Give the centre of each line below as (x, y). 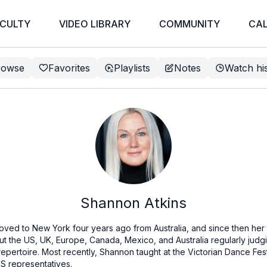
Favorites (69, 68)
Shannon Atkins (133, 203)
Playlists (132, 68)
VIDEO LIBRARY (94, 24)
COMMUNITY (189, 24)
